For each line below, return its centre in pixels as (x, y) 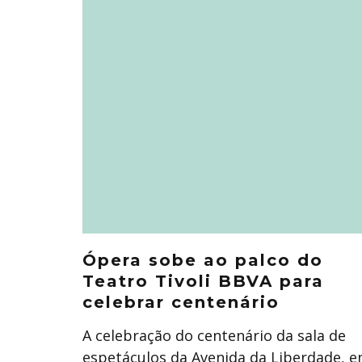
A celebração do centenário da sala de (214, 335)
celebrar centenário (181, 302)
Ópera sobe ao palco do (203, 260)
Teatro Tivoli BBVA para (203, 281)
